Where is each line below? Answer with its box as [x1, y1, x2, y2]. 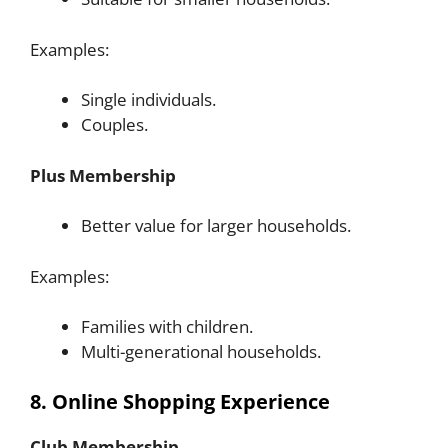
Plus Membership [30, 163, 176, 187]
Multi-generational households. [81, 340, 321, 364]
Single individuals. [81, 88, 216, 112]
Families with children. [81, 315, 253, 339]
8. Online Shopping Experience [30, 387, 330, 415]
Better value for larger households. [81, 214, 351, 238]
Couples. [81, 113, 148, 137]
